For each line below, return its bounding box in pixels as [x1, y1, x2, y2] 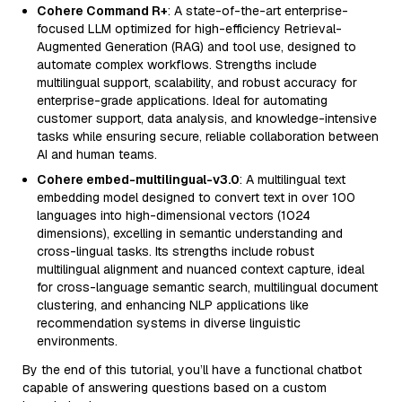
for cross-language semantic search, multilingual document [37, 279, 378, 295]
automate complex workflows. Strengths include [37, 57, 317, 73]
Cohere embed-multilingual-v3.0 [37, 171, 240, 188]
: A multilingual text [240, 171, 345, 188]
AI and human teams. [37, 146, 157, 162]
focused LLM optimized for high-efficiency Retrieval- [37, 21, 342, 37]
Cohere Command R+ [37, 3, 168, 19]
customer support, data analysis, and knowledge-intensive [37, 110, 377, 127]
